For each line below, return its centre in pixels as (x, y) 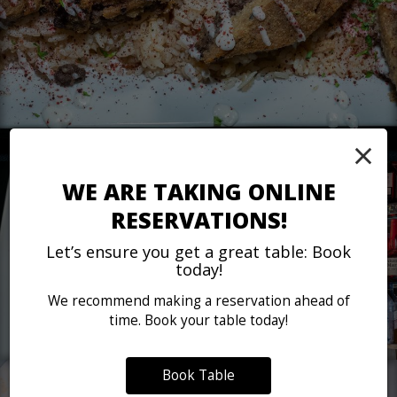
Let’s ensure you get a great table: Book (198, 251)
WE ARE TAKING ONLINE (198, 191)
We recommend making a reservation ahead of (198, 300)
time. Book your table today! (198, 320)
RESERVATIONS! (198, 219)
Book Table (198, 375)
